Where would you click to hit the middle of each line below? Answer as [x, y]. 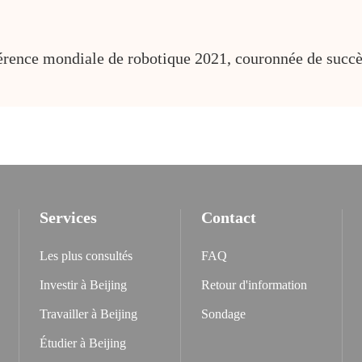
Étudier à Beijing [83, 343]
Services [68, 217]
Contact [229, 217]
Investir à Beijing [83, 285]
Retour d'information [254, 285]
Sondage [223, 314]
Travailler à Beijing [88, 314]
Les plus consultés [86, 256]
